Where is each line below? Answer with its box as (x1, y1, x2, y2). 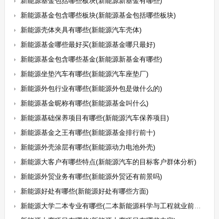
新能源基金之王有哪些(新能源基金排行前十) (20, 129, 155, 136)
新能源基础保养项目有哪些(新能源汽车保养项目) (20, 114, 169, 122)
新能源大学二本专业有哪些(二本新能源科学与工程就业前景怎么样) (20, 202, 194, 210)
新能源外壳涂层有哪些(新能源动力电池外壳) (20, 143, 155, 151)
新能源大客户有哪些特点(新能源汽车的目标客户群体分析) (20, 158, 197, 166)
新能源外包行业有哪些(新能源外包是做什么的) (20, 85, 162, 92)
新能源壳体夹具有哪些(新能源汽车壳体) (20, 26, 142, 34)
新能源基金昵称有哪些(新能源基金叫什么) (20, 99, 149, 107)
